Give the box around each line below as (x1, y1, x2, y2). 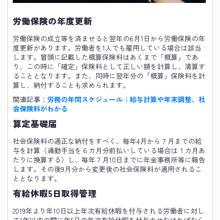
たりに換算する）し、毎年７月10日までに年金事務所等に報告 (13, 154, 205, 165)
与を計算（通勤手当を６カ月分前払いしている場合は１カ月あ (13, 145, 205, 155)
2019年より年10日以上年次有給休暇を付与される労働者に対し (13, 205, 204, 216)
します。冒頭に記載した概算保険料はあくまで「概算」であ (13, 52, 198, 62)
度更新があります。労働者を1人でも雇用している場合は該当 (13, 42, 201, 53)
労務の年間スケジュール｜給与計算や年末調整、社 (47, 94, 205, 104)
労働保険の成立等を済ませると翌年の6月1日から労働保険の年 (13, 33, 205, 43)
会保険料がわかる (13, 103, 68, 113)
